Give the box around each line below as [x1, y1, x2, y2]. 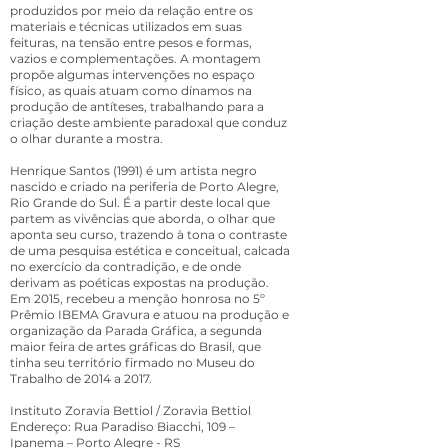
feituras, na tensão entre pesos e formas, [10, 35, 252, 50]
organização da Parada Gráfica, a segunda [10, 323, 262, 338]
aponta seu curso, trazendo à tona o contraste [10, 227, 287, 242]
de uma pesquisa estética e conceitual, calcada [10, 243, 290, 258]
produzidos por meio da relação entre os [10, 3, 253, 18]
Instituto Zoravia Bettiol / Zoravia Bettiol [10, 403, 251, 418]
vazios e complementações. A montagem [10, 51, 261, 66]
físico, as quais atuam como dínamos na [10, 83, 252, 98]
